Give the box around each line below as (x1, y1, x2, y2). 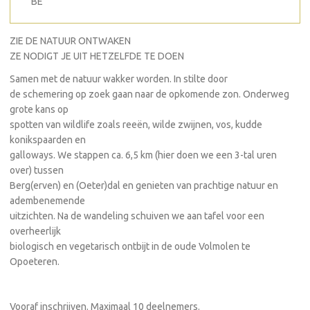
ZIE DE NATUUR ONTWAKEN (10, 35, 131, 46)
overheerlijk (10, 225, 61, 237)
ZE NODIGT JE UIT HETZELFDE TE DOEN (10, 51, 184, 62)
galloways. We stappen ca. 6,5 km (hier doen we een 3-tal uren (10, 149, 277, 161)
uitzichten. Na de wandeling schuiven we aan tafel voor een (10, 210, 264, 221)
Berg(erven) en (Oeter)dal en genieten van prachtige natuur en (10, 179, 278, 191)
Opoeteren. (10, 255, 60, 267)
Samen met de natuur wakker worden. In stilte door (10, 73, 228, 84)
